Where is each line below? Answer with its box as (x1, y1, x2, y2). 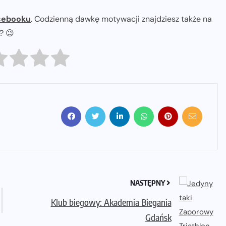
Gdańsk (145, 211, 172, 223)
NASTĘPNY (130, 178, 166, 187)
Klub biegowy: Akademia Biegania (50, 196, 172, 208)
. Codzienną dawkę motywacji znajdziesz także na (31, 14, 212, 25)
